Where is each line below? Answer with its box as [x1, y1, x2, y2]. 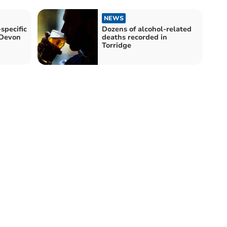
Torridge [102, 40, 131, 50]
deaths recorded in [102, 32, 167, 42]
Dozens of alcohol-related [102, 24, 192, 34]
